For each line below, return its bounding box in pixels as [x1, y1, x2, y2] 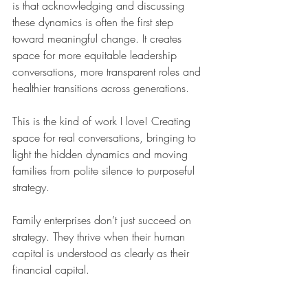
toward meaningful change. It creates [12, 31, 185, 46]
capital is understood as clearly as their [12, 245, 192, 261]
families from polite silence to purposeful [12, 163, 198, 178]
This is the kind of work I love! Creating [12, 113, 194, 129]
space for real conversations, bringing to [12, 130, 199, 145]
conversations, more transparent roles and [12, 64, 204, 79]
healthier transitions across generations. [12, 80, 189, 96]
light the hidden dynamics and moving [12, 146, 191, 162]
